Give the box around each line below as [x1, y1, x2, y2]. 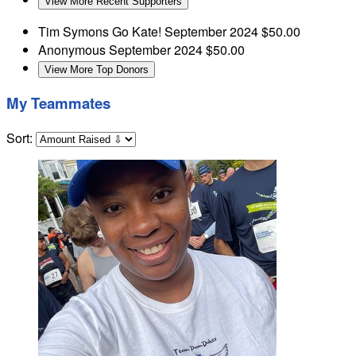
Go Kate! [112, 21, 164, 41]
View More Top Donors [44, 63, 149, 75]
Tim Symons [38, 21, 112, 41]
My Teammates [6, 92, 110, 114]
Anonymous [38, 40, 109, 59]
